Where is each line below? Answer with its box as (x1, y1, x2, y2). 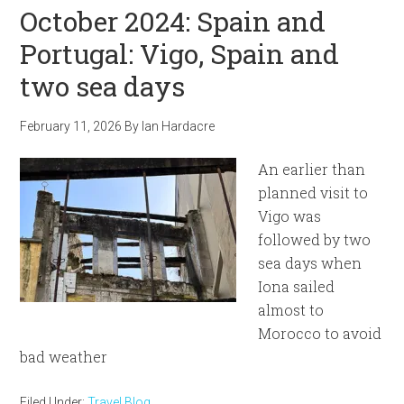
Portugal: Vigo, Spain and (20, 36, 340, 71)
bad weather (20, 347, 108, 366)
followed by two (258, 230, 372, 249)
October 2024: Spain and (20, 4, 326, 39)
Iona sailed (258, 277, 335, 296)
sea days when (258, 253, 363, 272)
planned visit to (258, 183, 369, 202)
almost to (258, 300, 325, 319)
